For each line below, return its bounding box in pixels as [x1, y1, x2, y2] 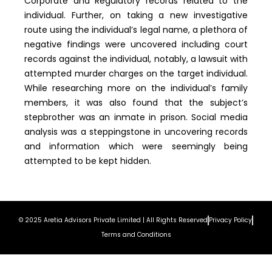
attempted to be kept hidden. [24, 155, 151, 168]
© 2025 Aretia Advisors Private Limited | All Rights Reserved [19, 216, 208, 225]
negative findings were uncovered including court [24, 38, 248, 51]
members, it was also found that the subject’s [24, 97, 248, 109]
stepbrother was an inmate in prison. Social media [24, 111, 248, 124]
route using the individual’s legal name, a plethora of [24, 24, 248, 36]
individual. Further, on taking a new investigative [24, 9, 248, 22]
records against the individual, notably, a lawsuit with [24, 53, 248, 66]
